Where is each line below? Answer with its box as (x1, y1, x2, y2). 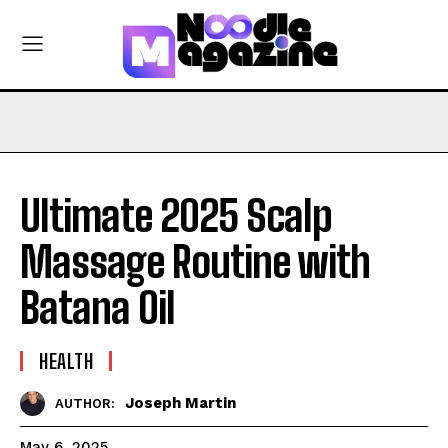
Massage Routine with (20, 236, 370, 287)
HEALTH (39, 348, 93, 373)
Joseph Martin (125, 394, 236, 413)
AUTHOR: (55, 396, 115, 412)
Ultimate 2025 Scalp (20, 190, 332, 241)
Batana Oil (20, 282, 175, 333)
